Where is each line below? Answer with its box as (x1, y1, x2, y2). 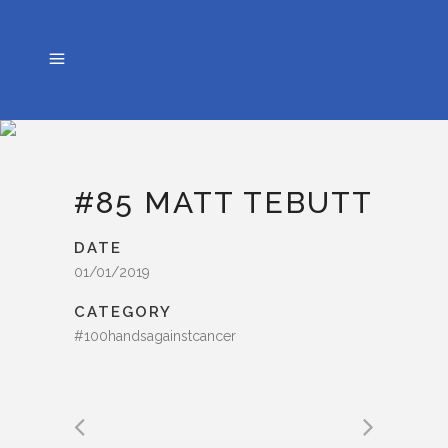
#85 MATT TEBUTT (74, 185, 373, 220)
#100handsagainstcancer (74, 328, 236, 344)
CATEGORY (74, 303, 172, 321)
